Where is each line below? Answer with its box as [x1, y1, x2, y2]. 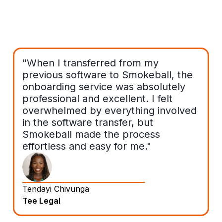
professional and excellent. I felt [22, 92, 172, 105]
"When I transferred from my [22, 56, 159, 69]
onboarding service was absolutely [22, 80, 185, 93]
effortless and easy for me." [22, 140, 151, 152]
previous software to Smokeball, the [22, 68, 193, 81]
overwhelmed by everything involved [22, 104, 197, 116]
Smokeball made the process [22, 128, 160, 140]
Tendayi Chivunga [22, 183, 89, 194]
